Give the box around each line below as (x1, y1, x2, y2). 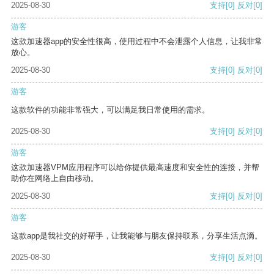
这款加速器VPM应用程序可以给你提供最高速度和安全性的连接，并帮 (11, 163, 259, 172)
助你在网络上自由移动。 (11, 174, 98, 183)
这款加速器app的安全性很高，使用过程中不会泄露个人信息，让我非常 (11, 37, 262, 46)
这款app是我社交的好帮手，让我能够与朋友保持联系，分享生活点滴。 (11, 231, 262, 241)
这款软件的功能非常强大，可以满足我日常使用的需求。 (11, 105, 210, 115)
